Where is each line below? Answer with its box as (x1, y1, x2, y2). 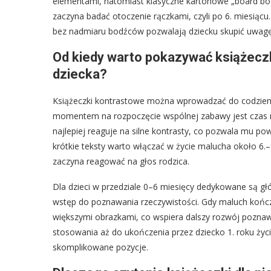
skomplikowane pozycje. (53, 241, 148, 253)
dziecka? (53, 66, 107, 82)
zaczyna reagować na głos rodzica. (53, 155, 189, 167)
